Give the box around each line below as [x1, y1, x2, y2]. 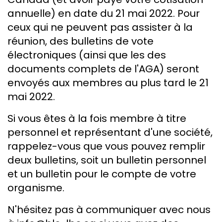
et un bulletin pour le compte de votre [7, 167, 196, 181]
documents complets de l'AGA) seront [7, 62, 199, 76]
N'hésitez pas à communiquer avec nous [7, 203, 211, 217]
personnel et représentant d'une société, [7, 125, 213, 140]
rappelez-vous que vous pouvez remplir [7, 139, 205, 154]
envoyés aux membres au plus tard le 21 [7, 76, 209, 90]
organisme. [7, 181, 64, 195]
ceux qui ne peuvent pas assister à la [7, 20, 193, 35]
